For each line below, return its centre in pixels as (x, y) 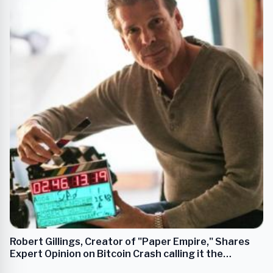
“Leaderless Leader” (59, 266)
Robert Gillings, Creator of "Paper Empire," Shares (130, 241)
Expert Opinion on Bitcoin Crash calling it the (116, 253)
